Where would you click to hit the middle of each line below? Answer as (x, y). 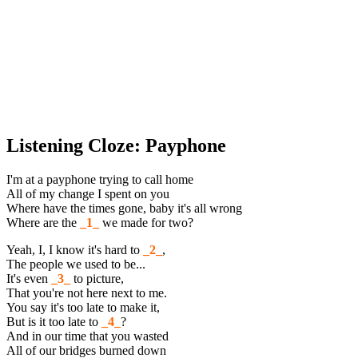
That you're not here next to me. (87, 292)
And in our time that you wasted (88, 336)
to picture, (97, 278)
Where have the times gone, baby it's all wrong (124, 208)
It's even (29, 278)
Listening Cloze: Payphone (116, 145)
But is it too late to (54, 321)
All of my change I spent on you (88, 193)
